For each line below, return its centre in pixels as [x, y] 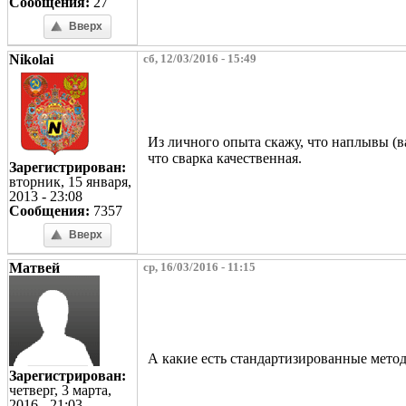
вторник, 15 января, [70, 181]
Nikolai [31, 59]
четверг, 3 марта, [60, 390]
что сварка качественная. [225, 158]
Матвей [34, 267]
